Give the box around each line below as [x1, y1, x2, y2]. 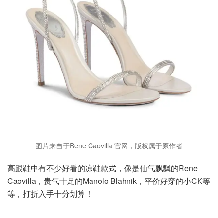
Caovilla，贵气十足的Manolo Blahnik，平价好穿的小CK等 [7, 175, 210, 186]
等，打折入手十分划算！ [7, 187, 93, 199]
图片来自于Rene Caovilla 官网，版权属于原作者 [36, 140, 182, 150]
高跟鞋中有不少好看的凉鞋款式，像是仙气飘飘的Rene [7, 162, 198, 174]
